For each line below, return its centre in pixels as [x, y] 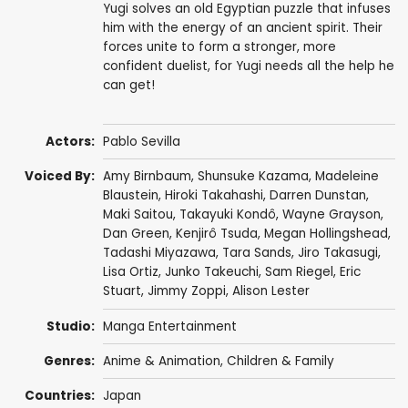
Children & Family [280, 361]
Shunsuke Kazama [253, 177]
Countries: [60, 396]
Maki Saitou [138, 215]
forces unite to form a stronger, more [219, 46]
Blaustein [130, 196]
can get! [128, 85]
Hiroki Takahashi [214, 196]
